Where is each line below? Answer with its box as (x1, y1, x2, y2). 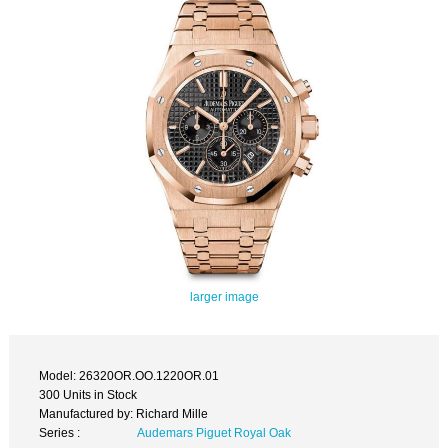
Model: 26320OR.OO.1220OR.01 (39, 369, 220, 383)
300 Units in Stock (39, 388, 138, 402)
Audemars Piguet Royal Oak (136, 426, 291, 440)
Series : (39, 426, 81, 440)
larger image (189, 289, 259, 303)
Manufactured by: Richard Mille (39, 407, 209, 421)
